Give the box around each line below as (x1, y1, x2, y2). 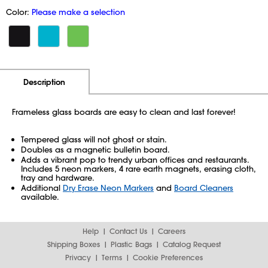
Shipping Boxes (47, 239, 100, 249)
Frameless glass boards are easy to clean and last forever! (12, 106, 236, 117)
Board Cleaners (174, 182, 233, 193)
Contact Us (109, 226, 147, 236)
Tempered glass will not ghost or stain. (21, 134, 167, 144)
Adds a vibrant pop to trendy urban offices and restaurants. (21, 154, 249, 165)
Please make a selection (32, 7, 125, 17)
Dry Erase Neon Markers (63, 182, 154, 193)
